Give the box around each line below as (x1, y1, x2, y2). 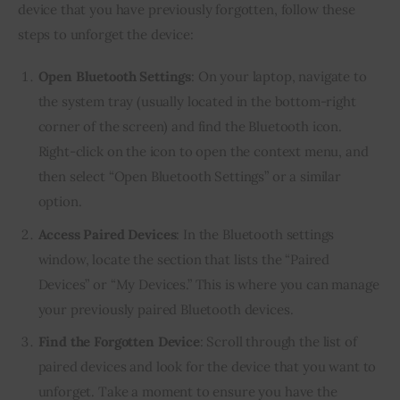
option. (37, 193, 82, 211)
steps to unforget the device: (18, 25, 194, 43)
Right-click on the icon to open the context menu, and (37, 143, 369, 161)
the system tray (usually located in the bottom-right (37, 93, 356, 111)
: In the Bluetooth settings (176, 225, 335, 243)
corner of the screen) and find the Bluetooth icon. (37, 118, 343, 136)
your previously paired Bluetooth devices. (37, 300, 294, 318)
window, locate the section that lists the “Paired (37, 250, 330, 268)
